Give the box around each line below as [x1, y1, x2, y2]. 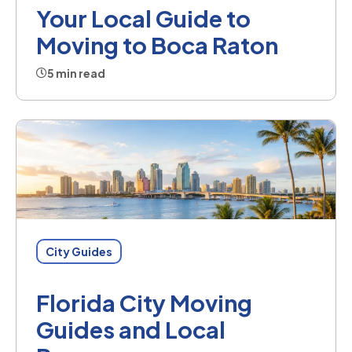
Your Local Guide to [36, 3, 251, 32]
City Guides [46, 244, 112, 258]
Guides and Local [36, 314, 225, 343]
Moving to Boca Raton [36, 30, 278, 59]
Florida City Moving [36, 288, 252, 317]
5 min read [47, 65, 105, 80]
